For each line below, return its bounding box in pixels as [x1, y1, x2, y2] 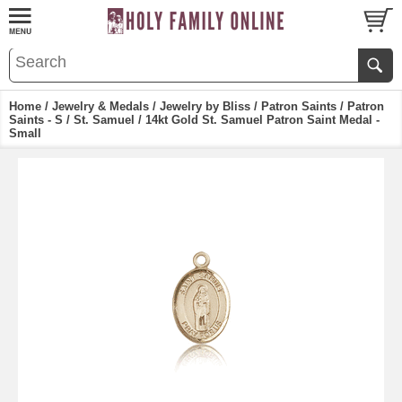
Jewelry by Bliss [160, 100, 250, 113]
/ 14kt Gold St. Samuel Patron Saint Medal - [135, 113, 380, 127]
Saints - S [9, 113, 63, 127]
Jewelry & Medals [52, 100, 149, 113]
